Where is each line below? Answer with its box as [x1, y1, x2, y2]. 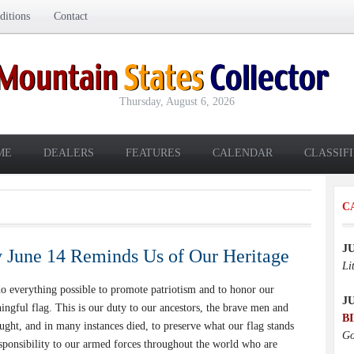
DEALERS [43, 147, 94, 159]
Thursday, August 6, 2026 [119, 96, 235, 107]
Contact [54, 10, 88, 22]
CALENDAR [213, 147, 273, 159]
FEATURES [126, 147, 181, 159]
